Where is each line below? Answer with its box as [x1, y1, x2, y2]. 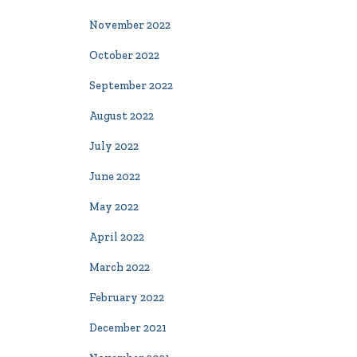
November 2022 [89, 18, 171, 32]
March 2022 [89, 261, 150, 274]
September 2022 [89, 79, 173, 92]
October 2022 [89, 49, 159, 62]
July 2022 [89, 139, 139, 153]
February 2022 [89, 291, 164, 304]
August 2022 [89, 109, 154, 123]
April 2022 [89, 230, 144, 244]
